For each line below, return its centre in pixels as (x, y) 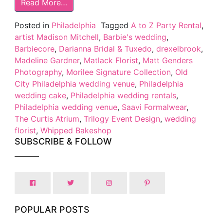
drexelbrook (179, 49)
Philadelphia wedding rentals (123, 96)
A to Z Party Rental (166, 26)
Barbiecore (35, 49)
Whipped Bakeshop (76, 131)
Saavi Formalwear (154, 107)
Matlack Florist (111, 61)
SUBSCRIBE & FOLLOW (63, 142)
